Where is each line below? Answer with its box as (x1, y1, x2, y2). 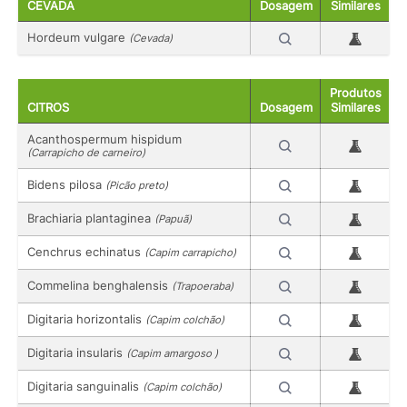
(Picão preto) (105, 178, 168, 192)
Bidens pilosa (27, 176, 105, 192)
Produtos (330, 85, 382, 100)
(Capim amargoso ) (126, 346, 218, 360)
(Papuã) (154, 212, 192, 225)
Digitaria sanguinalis (27, 378, 143, 393)
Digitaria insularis (27, 344, 126, 360)
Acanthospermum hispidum (27, 131, 182, 146)
